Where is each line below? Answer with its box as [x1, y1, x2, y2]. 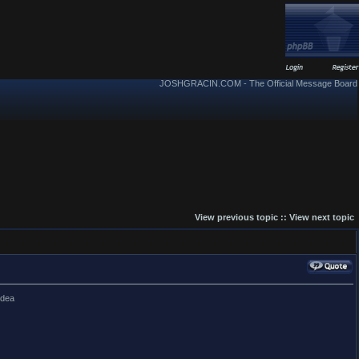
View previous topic [195, 212, 278, 222]
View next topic [289, 212, 354, 222]
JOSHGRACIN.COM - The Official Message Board [159, 79, 357, 88]
